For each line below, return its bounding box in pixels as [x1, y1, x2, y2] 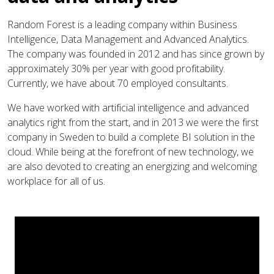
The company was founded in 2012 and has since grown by [7, 47, 264, 61]
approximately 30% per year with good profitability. [7, 62, 225, 76]
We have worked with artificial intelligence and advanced [7, 101, 249, 115]
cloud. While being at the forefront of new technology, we [7, 145, 254, 159]
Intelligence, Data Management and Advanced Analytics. [7, 32, 249, 46]
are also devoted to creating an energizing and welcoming [7, 160, 257, 174]
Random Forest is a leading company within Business [7, 18, 237, 32]
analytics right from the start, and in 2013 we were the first [7, 116, 259, 130]
